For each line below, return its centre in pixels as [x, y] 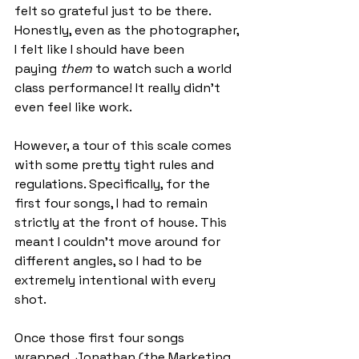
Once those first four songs [101, 338]
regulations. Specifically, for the [114, 184]
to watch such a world [163, 69]
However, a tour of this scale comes [125, 146]
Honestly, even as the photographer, [128, 30]
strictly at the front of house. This [122, 223]
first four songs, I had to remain [113, 204]
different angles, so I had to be [110, 261]
